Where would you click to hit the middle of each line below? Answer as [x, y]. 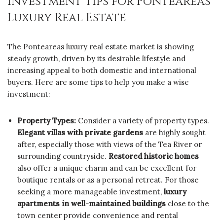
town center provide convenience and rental [98, 215]
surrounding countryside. [63, 156]
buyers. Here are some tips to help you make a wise [98, 82]
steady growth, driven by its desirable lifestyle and [96, 58]
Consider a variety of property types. [143, 120]
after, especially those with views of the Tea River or [110, 144]
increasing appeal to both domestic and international [102, 70]
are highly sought [174, 132]
